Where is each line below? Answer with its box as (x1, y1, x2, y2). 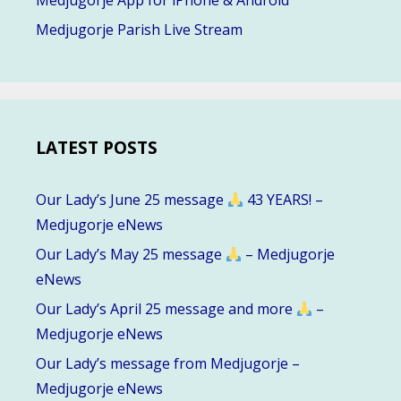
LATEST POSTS (36, 136, 158, 160)
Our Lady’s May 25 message (36, 244, 226, 265)
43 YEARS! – (243, 190, 324, 210)
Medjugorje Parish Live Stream (36, 20, 243, 40)
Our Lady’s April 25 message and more (36, 299, 296, 320)
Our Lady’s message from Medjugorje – (36, 354, 300, 374)
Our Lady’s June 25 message (36, 190, 227, 210)
